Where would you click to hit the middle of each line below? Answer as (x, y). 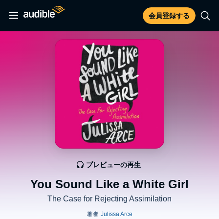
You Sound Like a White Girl (109, 184)
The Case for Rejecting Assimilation (109, 199)
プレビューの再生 (113, 165)
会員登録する (169, 16)
